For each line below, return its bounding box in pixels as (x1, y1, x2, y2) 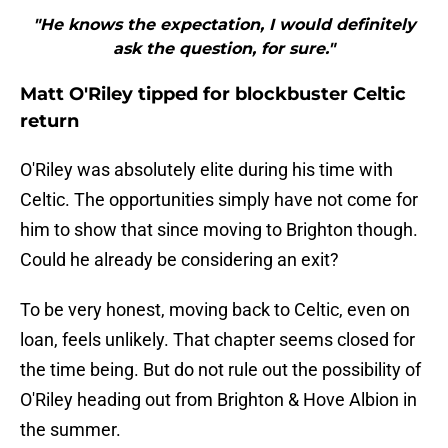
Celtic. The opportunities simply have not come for (20, 189, 418, 211)
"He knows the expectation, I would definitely (32, 15, 416, 35)
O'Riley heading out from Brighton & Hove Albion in (20, 389, 417, 411)
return (20, 110, 79, 133)
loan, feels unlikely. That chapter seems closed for (20, 329, 415, 351)
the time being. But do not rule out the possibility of (20, 359, 421, 381)
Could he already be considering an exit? (20, 249, 339, 271)
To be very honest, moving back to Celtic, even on (20, 299, 410, 321)
